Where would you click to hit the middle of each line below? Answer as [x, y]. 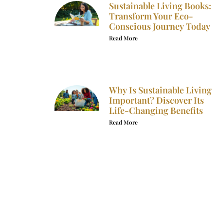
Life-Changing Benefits [156, 111]
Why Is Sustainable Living [160, 90]
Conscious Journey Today [159, 27]
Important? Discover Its [156, 100]
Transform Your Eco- [151, 16]
